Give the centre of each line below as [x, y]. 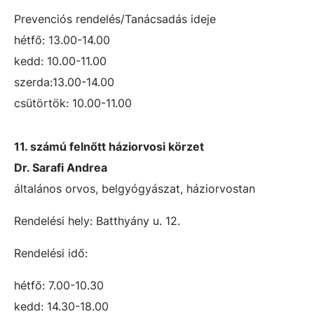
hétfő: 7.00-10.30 [59, 285]
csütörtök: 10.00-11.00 [73, 103]
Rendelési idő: [51, 253]
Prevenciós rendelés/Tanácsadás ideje [115, 19]
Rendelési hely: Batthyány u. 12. [104, 221]
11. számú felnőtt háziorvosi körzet [109, 146]
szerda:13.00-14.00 [64, 82]
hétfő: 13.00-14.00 [62, 40]
